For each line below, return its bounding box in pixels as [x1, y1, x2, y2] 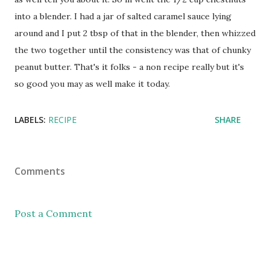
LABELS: [14, 113, 46, 125]
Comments [14, 164, 65, 178]
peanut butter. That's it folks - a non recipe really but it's [14, 61, 244, 72]
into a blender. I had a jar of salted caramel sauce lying [14, 10, 231, 22]
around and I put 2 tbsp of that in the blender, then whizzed [14, 27, 256, 39]
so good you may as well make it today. [14, 78, 170, 89]
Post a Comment [14, 207, 92, 219]
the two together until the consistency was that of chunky [14, 44, 251, 55]
